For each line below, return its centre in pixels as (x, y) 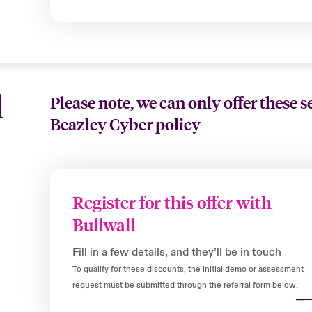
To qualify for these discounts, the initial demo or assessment (188, 269)
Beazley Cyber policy (126, 124)
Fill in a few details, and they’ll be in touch (177, 252)
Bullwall (104, 225)
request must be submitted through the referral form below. (186, 285)
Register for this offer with (172, 202)
